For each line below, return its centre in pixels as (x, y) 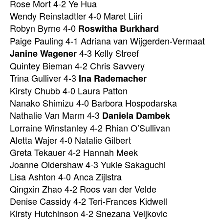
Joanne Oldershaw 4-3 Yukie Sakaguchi (88, 164)
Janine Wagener (43, 53)
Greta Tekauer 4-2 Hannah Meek (74, 152)
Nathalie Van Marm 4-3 (56, 115)
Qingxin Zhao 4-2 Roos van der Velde (83, 188)
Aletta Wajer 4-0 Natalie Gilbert (70, 140)
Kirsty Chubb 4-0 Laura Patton (69, 90)
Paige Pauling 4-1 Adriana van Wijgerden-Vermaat (107, 40)
